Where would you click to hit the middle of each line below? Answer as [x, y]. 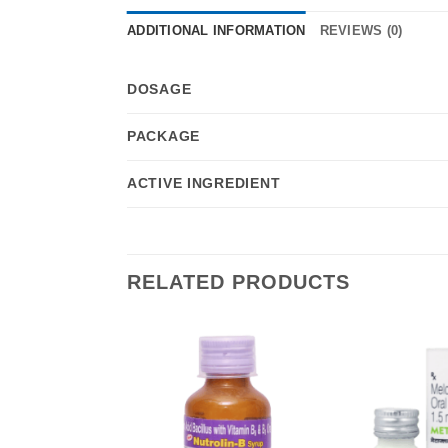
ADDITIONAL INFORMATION [216, 30]
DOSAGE [159, 88]
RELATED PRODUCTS [238, 281]
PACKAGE [164, 135]
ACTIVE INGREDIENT [204, 182]
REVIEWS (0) [361, 30]
